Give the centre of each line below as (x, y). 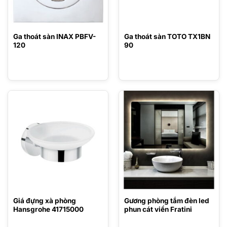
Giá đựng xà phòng (44, 200)
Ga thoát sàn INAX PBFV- (54, 37)
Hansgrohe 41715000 (48, 209)
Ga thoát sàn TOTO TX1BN (167, 37)
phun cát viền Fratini (158, 209)
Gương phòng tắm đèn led (166, 200)
